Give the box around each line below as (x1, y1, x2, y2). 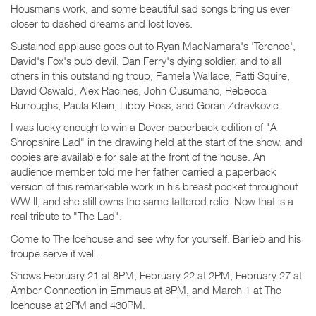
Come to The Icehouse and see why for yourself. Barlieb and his (11, 231, 301, 245)
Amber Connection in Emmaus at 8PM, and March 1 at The (11, 284, 281, 296)
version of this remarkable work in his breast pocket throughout (11, 180, 298, 193)
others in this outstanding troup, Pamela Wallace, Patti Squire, (11, 68, 290, 82)
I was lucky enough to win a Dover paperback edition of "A (11, 121, 276, 133)
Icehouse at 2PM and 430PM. (11, 298, 145, 311)
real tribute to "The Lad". (11, 209, 122, 222)
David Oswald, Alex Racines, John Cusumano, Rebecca (11, 83, 267, 97)
